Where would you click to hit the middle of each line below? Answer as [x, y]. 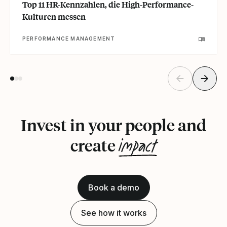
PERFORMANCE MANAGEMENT [69, 38]
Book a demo [113, 188]
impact [138, 147]
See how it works [113, 213]
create [94, 146]
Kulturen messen [54, 16]
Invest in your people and [113, 125]
